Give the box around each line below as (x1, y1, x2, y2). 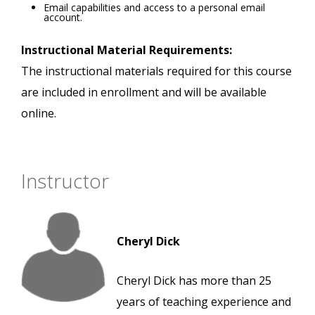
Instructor (21, 167, 109, 195)
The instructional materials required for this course (21, 63, 292, 79)
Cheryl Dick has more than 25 (117, 273, 271, 289)
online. (21, 105, 56, 122)
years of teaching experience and (117, 294, 291, 310)
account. (44, 11, 82, 25)
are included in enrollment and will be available (21, 84, 266, 101)
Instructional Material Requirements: (21, 42, 232, 58)
